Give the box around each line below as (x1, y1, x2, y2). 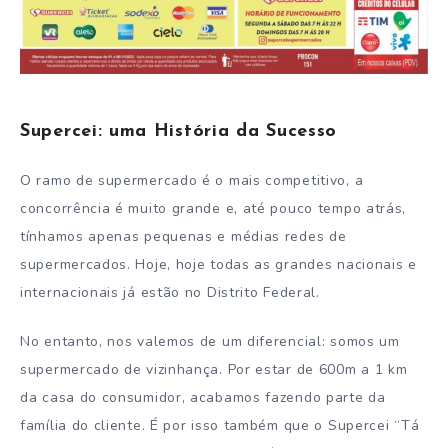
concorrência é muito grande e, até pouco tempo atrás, (20, 199, 407, 219)
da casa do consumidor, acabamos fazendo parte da (20, 387, 386, 407)
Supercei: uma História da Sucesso (20, 121, 338, 141)
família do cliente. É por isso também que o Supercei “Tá (20, 415, 420, 435)
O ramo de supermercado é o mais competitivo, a (20, 171, 364, 191)
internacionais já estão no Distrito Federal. (20, 283, 320, 303)
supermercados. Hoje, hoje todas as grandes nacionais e (20, 255, 417, 275)
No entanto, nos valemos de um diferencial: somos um (20, 331, 400, 351)
